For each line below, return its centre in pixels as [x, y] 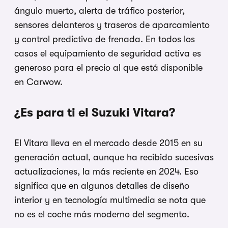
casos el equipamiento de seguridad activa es [108, 53]
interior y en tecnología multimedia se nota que [110, 200]
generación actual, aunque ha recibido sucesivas [114, 157]
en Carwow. [38, 82]
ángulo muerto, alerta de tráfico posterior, [99, 10]
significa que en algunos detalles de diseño [102, 186]
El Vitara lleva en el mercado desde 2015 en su [108, 143]
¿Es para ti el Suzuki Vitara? [95, 112]
